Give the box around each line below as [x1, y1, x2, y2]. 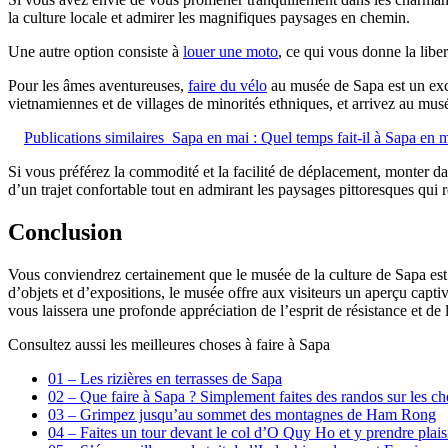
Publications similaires [24, 129, 164, 147]
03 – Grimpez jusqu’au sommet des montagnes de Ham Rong [48, 405, 436, 423]
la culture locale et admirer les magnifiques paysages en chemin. [8, 9, 410, 27]
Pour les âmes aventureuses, [8, 77, 188, 95]
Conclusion [8, 219, 122, 245]
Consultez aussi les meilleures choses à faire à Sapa [8, 335, 330, 353]
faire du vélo [188, 77, 267, 95]
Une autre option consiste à [8, 43, 183, 61]
